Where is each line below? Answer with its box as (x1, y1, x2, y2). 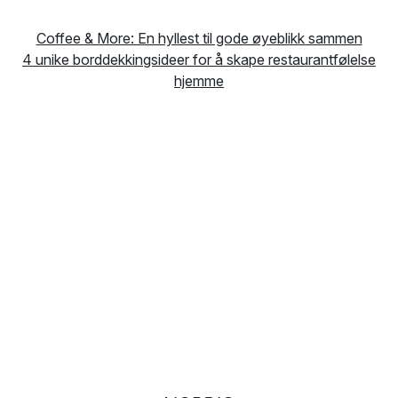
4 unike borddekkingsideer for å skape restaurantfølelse (22, 51, 376, 69)
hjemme (174, 72, 224, 91)
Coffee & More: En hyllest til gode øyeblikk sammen (36, 29, 362, 48)
